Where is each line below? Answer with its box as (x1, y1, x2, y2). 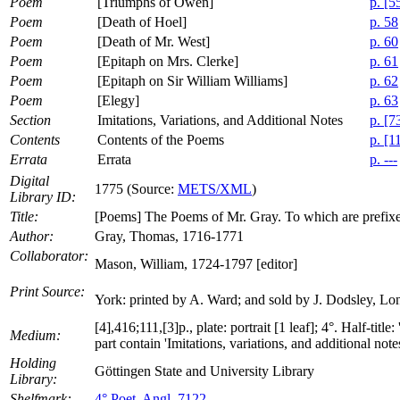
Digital (10, 172, 49, 188)
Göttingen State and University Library (95, 362, 314, 379)
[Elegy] (97, 92, 139, 108)
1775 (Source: (95, 180, 178, 196)
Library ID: (10, 188, 79, 204)
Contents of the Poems (97, 131, 224, 147)
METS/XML (178, 180, 252, 196)
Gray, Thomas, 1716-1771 (95, 228, 244, 244)
